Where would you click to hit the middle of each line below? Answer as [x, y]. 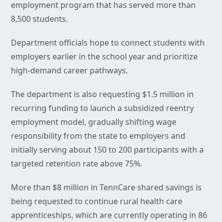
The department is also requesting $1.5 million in [102, 94]
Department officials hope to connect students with [108, 43]
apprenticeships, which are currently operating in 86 [109, 215]
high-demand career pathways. [69, 71]
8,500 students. [39, 19]
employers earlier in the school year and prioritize [104, 57]
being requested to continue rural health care [97, 201]
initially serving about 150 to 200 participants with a [107, 150]
